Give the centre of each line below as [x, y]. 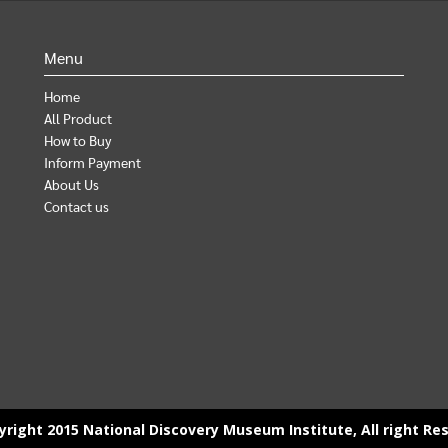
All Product [78, 118]
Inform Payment [92, 162]
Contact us [76, 206]
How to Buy [77, 140]
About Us [71, 184]
